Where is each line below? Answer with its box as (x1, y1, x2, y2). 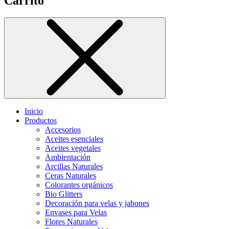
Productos (25, 116, 57, 125)
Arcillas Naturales (45, 162, 103, 171)
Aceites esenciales (45, 134, 103, 144)
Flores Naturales (45, 217, 98, 226)
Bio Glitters (45, 190, 82, 199)
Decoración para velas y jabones (45, 199, 149, 208)
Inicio (25, 107, 43, 116)
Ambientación (45, 153, 90, 162)
